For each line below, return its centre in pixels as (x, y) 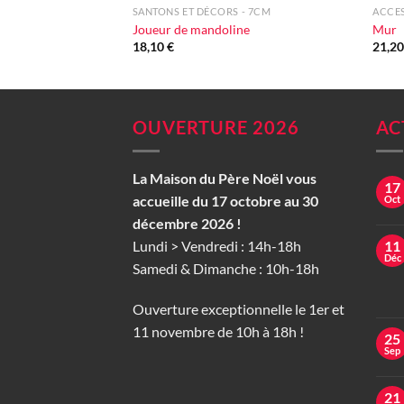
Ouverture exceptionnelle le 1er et (239, 309)
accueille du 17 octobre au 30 (225, 200)
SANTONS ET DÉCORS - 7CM (202, 12)
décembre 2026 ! (187, 223)
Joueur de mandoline (191, 29)
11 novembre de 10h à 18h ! (218, 332)
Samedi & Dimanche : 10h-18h (226, 268)
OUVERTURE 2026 (216, 127)
